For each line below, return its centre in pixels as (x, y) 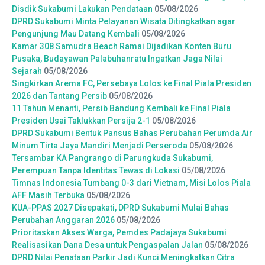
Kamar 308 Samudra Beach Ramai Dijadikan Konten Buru (122, 46)
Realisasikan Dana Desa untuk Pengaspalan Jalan (107, 245)
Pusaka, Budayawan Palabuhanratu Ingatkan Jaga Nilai (117, 58)
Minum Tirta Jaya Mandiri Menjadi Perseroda (100, 145)
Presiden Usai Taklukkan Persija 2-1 (81, 120)
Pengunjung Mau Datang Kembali (76, 33)
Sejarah (27, 71)
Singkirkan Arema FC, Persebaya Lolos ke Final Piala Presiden (132, 83)
